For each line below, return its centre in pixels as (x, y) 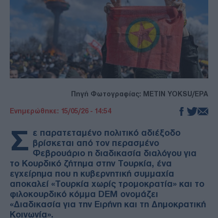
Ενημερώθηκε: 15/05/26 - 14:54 (61, 111)
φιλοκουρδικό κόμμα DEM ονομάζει (84, 194)
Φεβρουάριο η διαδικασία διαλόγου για (115, 153)
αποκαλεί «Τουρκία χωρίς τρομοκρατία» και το (107, 184)
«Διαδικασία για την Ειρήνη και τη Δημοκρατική (108, 204)
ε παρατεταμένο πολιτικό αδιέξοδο (107, 133)
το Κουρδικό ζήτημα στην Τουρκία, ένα (91, 163)
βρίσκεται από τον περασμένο (96, 143)
